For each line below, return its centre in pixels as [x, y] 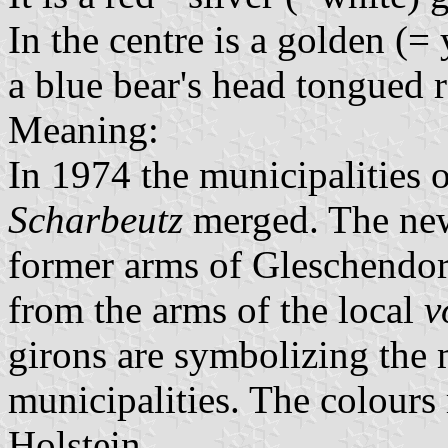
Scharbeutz [95, 219]
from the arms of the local [216, 309]
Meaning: [83, 129]
